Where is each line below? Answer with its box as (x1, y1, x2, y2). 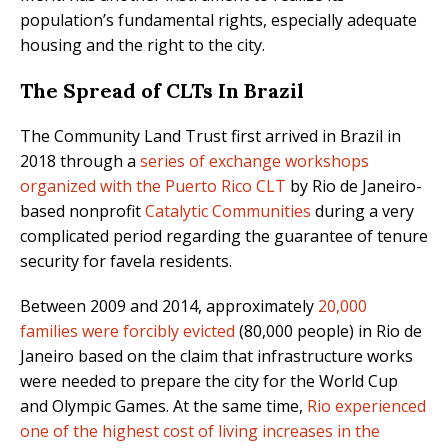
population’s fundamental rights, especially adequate (20, 9, 417, 32)
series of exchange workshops (140, 150, 369, 173)
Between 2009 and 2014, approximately (20, 295, 318, 318)
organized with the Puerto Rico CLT (20, 175, 286, 198)
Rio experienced (307, 395, 426, 418)
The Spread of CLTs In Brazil (20, 78, 304, 104)
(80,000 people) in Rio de (235, 320, 422, 343)
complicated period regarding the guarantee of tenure (20, 225, 428, 248)
